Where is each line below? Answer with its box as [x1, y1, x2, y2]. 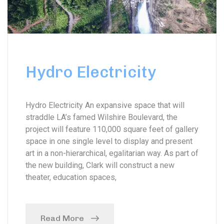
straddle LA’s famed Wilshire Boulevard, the [25, 112, 177, 122]
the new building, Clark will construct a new [25, 160, 174, 170]
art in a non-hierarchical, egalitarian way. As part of [25, 148, 198, 158]
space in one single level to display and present [25, 136, 192, 146]
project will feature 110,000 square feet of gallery [25, 124, 198, 134]
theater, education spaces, [25, 172, 116, 182]
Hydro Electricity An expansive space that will [25, 100, 184, 110]
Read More [40, 213, 84, 223]
